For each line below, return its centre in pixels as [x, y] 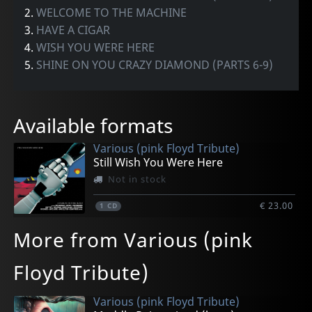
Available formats [93, 126]
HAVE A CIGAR [73, 30]
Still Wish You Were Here [158, 162]
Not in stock [137, 179]
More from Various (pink [133, 240]
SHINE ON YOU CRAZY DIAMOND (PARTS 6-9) [155, 65]
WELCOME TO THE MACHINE [112, 13]
